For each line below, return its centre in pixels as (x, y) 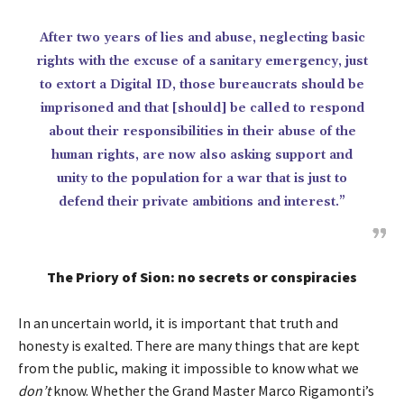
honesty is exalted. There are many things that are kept (189, 345)
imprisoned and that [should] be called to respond (202, 108)
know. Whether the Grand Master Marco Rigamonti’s (212, 390)
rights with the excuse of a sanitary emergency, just (202, 61)
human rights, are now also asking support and (202, 155)
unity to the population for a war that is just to (202, 179)
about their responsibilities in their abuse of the (202, 132)
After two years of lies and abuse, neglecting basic (202, 38)
